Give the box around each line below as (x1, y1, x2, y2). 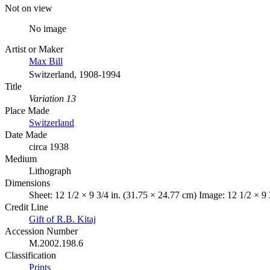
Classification (5, 250, 56, 260)
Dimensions (5, 177, 50, 188)
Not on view (5, 2, 52, 13)
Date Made (5, 129, 47, 140)
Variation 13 (29, 93, 76, 104)
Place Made (5, 105, 49, 116)
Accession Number (5, 225, 78, 236)
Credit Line (5, 201, 48, 212)
